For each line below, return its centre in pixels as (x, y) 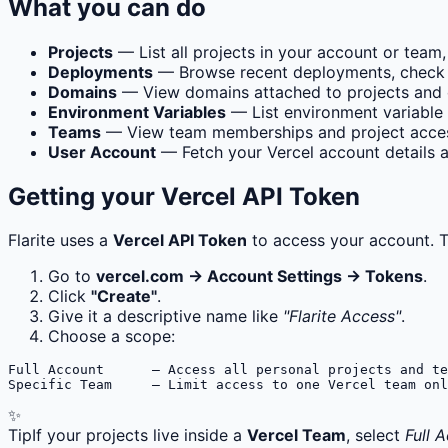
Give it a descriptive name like (165, 316)
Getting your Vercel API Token (184, 196)
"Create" (124, 296)
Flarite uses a (60, 240)
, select (375, 435)
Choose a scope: (111, 336)
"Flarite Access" (342, 316)
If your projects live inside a (139, 435)
